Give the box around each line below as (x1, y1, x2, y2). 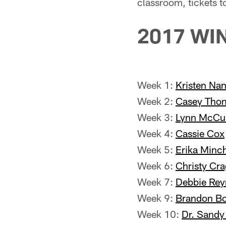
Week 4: (137, 127, 176, 139)
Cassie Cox (176, 127, 224, 139)
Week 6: (137, 159, 176, 172)
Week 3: (137, 111, 176, 123)
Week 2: (137, 95, 176, 107)
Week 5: (137, 143, 176, 155)
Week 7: (137, 176, 176, 188)
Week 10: (137, 208, 182, 220)
